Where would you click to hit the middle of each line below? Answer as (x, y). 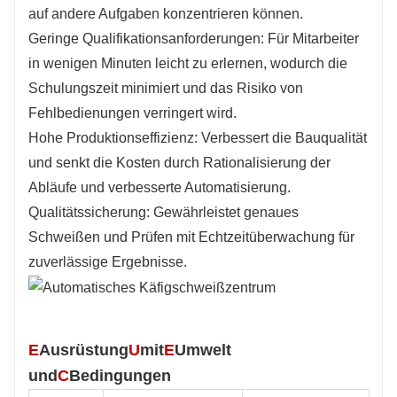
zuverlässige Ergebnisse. (108, 262)
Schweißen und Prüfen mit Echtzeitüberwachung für (191, 237)
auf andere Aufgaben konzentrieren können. (166, 14)
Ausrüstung (84, 350)
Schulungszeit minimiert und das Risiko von (166, 89)
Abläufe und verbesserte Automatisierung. (160, 188)
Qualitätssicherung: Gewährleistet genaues (163, 213)
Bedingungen (120, 376)
